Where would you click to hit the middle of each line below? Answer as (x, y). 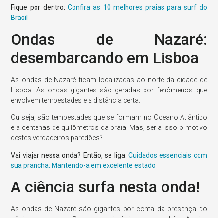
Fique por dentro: (39, 8)
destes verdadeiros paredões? (57, 138)
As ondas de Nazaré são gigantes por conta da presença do (109, 209)
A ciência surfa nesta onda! (105, 187)
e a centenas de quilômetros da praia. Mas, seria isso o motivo (109, 128)
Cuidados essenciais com (168, 155)
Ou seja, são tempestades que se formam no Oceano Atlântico (109, 118)
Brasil (19, 18)
